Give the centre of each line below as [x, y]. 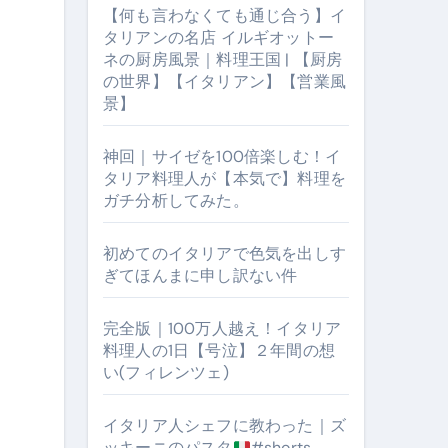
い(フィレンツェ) [166, 372]
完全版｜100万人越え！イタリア [222, 328]
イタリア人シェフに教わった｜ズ [224, 425]
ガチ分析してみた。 [176, 200]
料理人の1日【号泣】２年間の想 [219, 350]
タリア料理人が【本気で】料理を [224, 178]
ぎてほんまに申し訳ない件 [200, 275]
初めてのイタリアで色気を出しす [224, 253]
